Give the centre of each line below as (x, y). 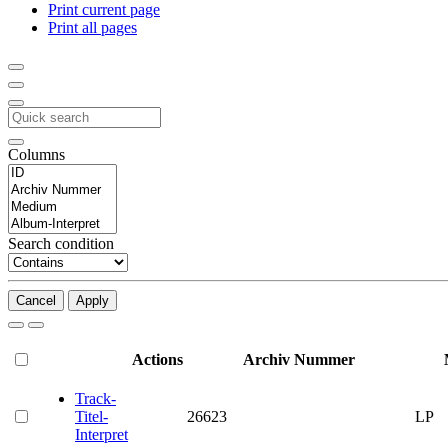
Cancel (36, 300)
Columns (36, 154)
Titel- (91, 416)
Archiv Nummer (299, 359)
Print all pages (92, 27)
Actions (157, 359)
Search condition (61, 243)
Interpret (101, 434)
